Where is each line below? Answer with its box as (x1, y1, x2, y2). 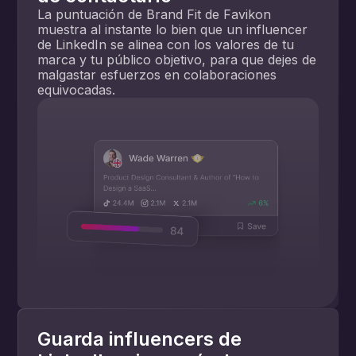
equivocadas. (37, 81, 116, 98)
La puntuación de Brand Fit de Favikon (37, 6, 272, 22)
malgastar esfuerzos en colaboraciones (37, 66, 277, 83)
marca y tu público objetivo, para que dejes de (37, 51, 317, 68)
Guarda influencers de (37, 327, 242, 350)
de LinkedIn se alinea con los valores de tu (37, 36, 295, 52)
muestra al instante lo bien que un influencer (37, 21, 308, 37)
